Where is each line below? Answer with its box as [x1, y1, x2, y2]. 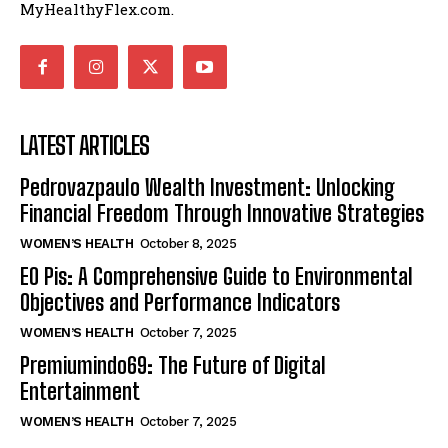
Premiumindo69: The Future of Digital [20, 352, 326, 380]
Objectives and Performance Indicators [20, 289, 340, 317]
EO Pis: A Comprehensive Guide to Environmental [20, 263, 413, 291]
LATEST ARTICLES [20, 131, 149, 161]
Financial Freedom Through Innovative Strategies [20, 200, 424, 228]
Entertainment [20, 378, 140, 406]
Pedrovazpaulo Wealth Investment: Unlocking [20, 174, 395, 202]
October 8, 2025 [139, 236, 236, 252]
